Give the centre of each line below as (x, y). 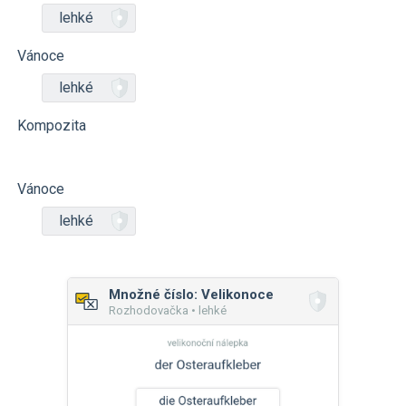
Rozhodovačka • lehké (168, 310)
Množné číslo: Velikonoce (191, 295)
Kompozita (52, 126)
